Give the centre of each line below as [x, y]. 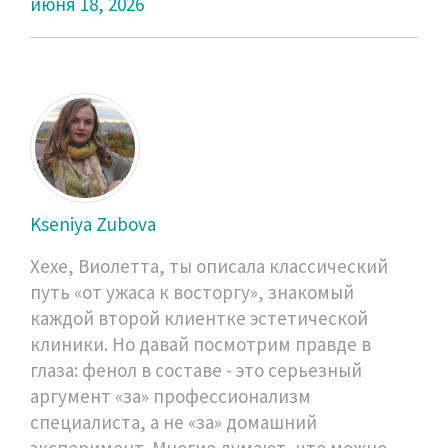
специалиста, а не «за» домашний [173, 421]
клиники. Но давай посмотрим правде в [200, 343]
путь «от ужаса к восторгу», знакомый [192, 291]
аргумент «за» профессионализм [170, 395]
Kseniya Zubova [93, 223]
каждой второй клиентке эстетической [199, 317]
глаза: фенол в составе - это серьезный [196, 369]
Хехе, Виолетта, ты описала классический [209, 265]
